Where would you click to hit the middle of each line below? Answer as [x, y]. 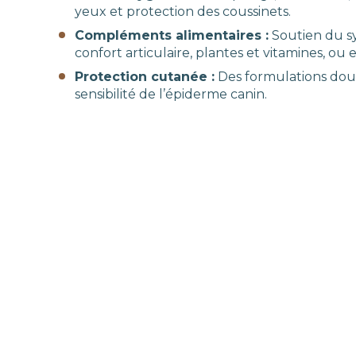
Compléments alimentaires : [172, 35]
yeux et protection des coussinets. [183, 12]
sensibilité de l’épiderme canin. [171, 94]
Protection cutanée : [145, 77]
